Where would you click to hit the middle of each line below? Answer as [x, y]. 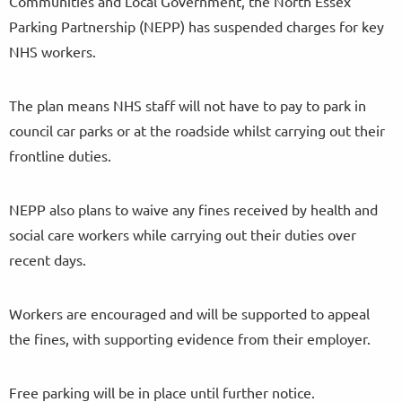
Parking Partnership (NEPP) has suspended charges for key [197, 26]
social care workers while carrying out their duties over [183, 235]
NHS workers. [52, 52]
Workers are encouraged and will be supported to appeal [189, 314]
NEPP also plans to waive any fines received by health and [193, 210]
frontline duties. [60, 156]
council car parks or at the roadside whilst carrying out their [197, 131]
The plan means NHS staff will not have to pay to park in [188, 105]
